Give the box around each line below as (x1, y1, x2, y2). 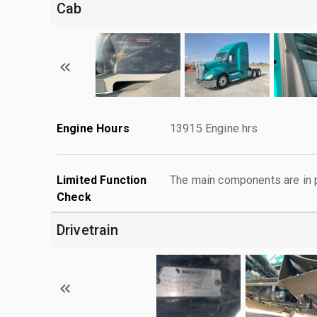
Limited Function (57, 173, 147, 187)
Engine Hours (57, 121, 129, 135)
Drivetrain (57, 221, 119, 238)
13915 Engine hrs (170, 121, 258, 135)
